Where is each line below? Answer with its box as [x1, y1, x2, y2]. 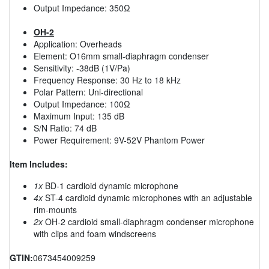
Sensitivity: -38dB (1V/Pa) [34, 61, 130, 74]
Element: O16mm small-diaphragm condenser [34, 49, 209, 62]
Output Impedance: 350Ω [34, 1, 130, 14]
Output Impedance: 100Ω [34, 97, 130, 110]
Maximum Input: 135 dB [34, 109, 124, 122]
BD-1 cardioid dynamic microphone [43, 179, 178, 192]
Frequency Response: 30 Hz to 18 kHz [34, 73, 181, 86]
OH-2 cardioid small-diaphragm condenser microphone [43, 215, 254, 228]
